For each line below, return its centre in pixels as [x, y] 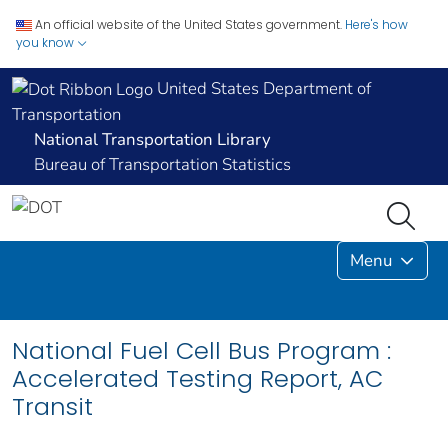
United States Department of [262, 88]
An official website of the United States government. [188, 24]
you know [46, 42]
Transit [52, 407]
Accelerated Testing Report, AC [197, 379]
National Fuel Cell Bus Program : [201, 351]
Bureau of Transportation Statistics [162, 165]
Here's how [376, 24]
